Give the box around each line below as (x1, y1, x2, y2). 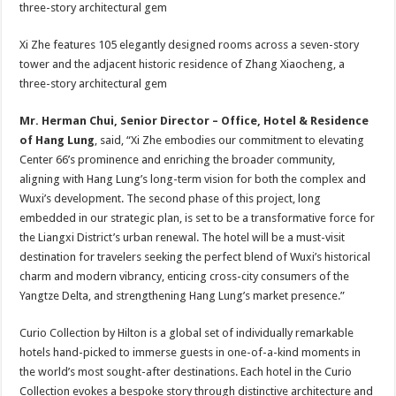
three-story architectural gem (19, 77, 168, 90)
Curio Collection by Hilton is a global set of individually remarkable (19, 326, 354, 339)
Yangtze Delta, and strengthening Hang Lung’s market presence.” (19, 289, 346, 302)
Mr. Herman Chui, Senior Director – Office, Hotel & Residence (19, 114, 369, 127)
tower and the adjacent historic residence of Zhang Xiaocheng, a (19, 57, 346, 71)
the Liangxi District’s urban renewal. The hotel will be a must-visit (19, 231, 346, 244)
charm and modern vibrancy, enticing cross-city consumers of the (19, 270, 350, 283)
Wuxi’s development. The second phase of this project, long (19, 192, 322, 205)
